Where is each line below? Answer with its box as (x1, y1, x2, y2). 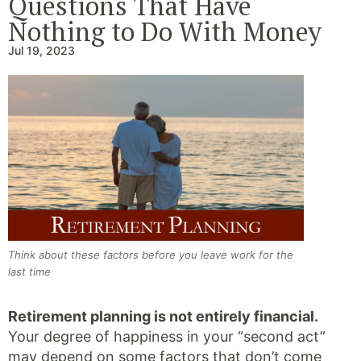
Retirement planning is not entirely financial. (8, 307, 318, 325)
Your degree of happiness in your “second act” (8, 327, 326, 345)
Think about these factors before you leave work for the (8, 248, 293, 262)
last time (8, 265, 51, 279)
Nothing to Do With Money (8, 15, 322, 48)
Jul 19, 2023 (8, 44, 75, 57)
